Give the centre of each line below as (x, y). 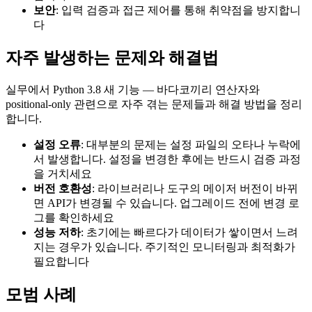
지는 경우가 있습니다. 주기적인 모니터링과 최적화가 (164, 247)
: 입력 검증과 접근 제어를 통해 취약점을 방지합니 (178, 10)
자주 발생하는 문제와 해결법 (112, 57)
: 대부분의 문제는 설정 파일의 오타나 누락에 (191, 144)
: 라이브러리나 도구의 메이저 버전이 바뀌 (195, 188)
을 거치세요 (63, 173)
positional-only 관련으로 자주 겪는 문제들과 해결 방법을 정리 (154, 104)
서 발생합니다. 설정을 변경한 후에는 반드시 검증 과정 (167, 159)
